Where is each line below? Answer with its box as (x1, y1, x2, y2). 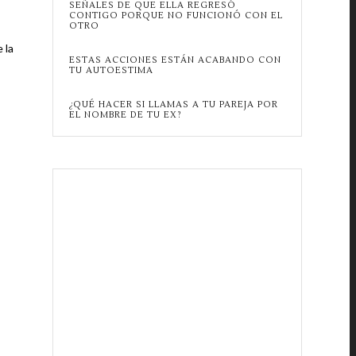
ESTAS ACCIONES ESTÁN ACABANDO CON (68, 54, 281, 66)
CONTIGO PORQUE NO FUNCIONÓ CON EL (68, 10, 283, 21)
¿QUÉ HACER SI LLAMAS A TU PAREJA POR (68, 99, 278, 110)
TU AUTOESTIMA (68, 64, 153, 76)
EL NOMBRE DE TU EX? (68, 109, 182, 121)
